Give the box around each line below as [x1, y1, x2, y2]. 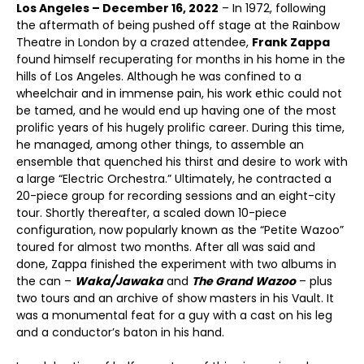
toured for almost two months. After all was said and [16, 239, 315, 255]
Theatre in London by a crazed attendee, [16, 34, 252, 50]
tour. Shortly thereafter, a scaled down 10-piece [16, 205, 287, 221]
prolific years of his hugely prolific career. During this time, [16, 119, 344, 136]
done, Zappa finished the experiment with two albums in [16, 256, 336, 272]
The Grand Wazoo [192, 273, 296, 289]
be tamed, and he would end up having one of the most [16, 102, 336, 119]
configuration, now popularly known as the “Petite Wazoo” [16, 222, 344, 238]
